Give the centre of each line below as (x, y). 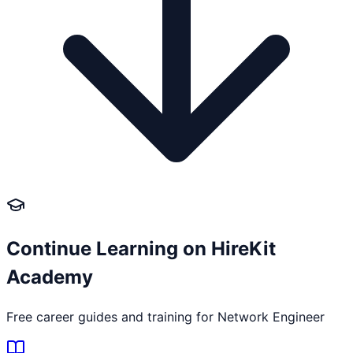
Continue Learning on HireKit (141, 249)
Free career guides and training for (112, 317)
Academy (50, 277)
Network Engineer (271, 317)
